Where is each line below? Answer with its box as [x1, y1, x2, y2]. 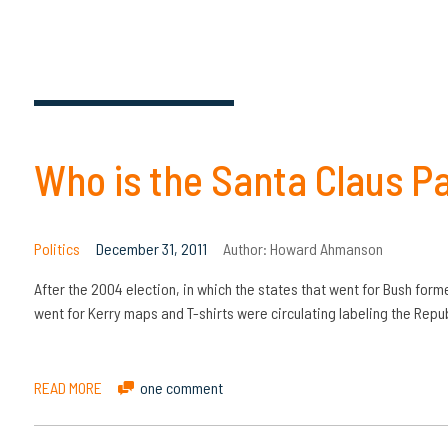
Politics [33, 238, 80, 258]
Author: [222, 238, 270, 258]
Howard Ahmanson [269, 238, 383, 258]
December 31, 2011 [95, 238, 207, 258]
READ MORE [33, 377, 102, 397]
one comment [139, 377, 223, 397]
